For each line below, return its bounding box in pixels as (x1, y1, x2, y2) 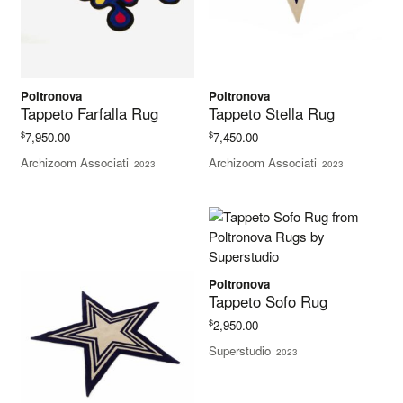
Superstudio (209, 342, 272, 360)
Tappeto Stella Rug (209, 103, 336, 125)
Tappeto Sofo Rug (209, 291, 328, 313)
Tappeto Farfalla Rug (21, 103, 159, 125)
